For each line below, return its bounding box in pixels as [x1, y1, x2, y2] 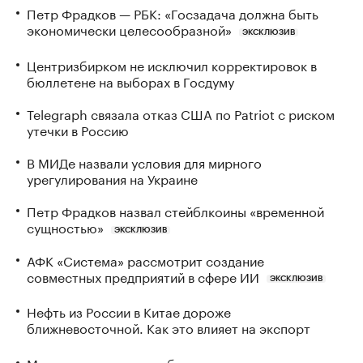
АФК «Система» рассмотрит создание [27, 249, 264, 270]
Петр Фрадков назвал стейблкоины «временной [27, 199, 324, 220]
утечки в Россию [27, 118, 129, 139]
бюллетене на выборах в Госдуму [27, 70, 234, 91]
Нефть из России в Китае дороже [27, 301, 231, 322]
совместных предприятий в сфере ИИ [27, 265, 259, 286]
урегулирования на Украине [27, 167, 198, 188]
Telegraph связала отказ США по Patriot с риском [27, 102, 335, 123]
